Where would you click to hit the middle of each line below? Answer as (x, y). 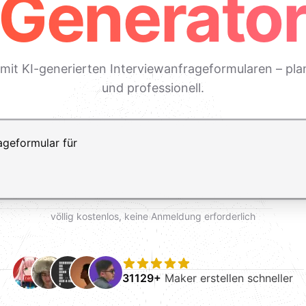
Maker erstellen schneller (227, 278)
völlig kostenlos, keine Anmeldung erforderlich (153, 216)
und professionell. (153, 88)
